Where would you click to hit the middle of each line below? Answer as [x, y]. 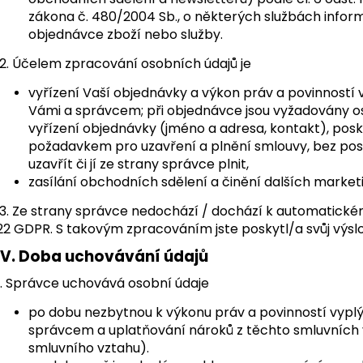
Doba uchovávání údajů [113, 256]
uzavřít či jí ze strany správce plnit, [139, 164]
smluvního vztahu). [89, 348]
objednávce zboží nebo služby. [126, 34]
